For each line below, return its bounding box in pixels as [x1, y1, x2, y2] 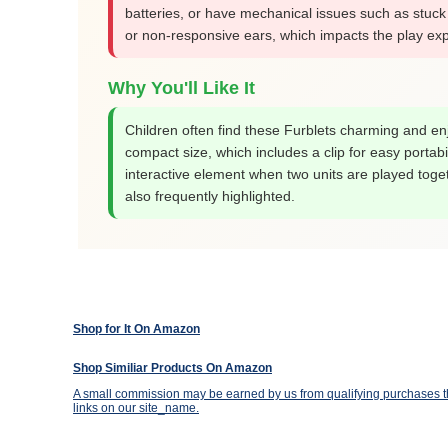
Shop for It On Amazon [73, 322, 200, 336]
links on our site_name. [73, 401, 199, 415]
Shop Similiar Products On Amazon [73, 361, 272, 375]
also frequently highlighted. [125, 188, 295, 204]
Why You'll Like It [108, 78, 255, 98]
